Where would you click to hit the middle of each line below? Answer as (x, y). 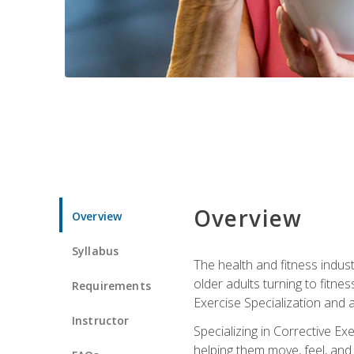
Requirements (111, 285)
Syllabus (96, 250)
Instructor (101, 320)
